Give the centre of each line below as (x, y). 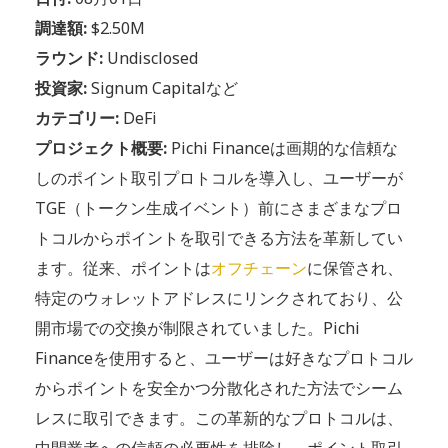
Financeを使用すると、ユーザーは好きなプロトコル (224, 358)
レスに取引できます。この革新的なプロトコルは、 (219, 418)
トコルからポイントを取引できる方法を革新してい (219, 238)
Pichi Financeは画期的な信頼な (282, 148)
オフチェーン (259, 268)
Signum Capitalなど (162, 88)
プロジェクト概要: (101, 148)
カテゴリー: (77, 118)
